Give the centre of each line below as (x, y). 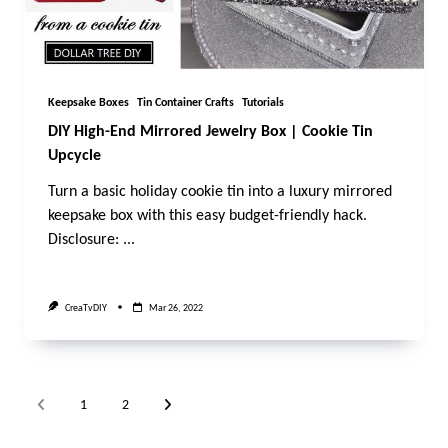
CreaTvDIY (85, 308)
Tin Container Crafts (185, 103)
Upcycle (74, 156)
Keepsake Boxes (88, 103)
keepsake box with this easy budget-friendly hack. (207, 216)
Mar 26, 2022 (175, 308)
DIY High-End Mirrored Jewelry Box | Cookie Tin (210, 132)
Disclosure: (83, 240)
